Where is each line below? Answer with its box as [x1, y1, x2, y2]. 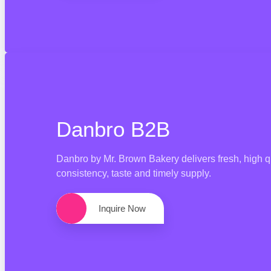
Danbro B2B [56, 117, 170, 141]
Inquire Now [99, 203, 146, 214]
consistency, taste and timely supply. [56, 168, 211, 178]
